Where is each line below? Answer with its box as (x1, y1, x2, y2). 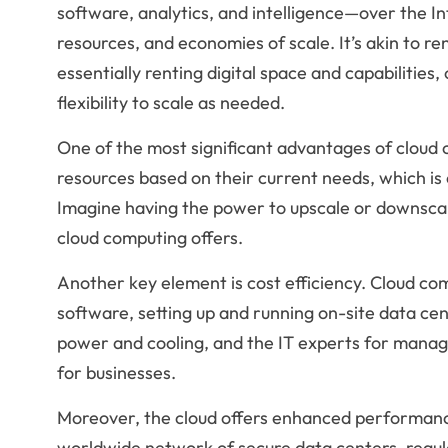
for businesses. (56, 360, 176, 384)
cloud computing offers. (56, 225, 243, 249)
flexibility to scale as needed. (56, 90, 285, 114)
